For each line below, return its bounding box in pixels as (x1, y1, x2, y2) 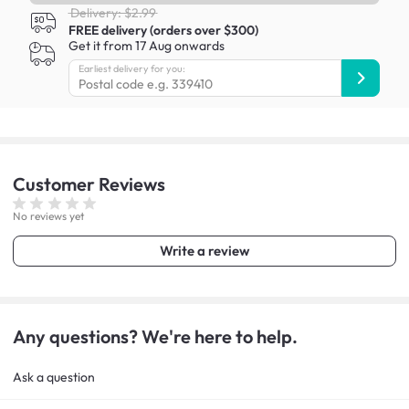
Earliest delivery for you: (79, 62, 186, 76)
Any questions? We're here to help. (13, 325, 298, 349)
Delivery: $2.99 (69, 5, 156, 22)
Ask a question (13, 369, 95, 386)
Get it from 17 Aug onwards (68, 37, 225, 55)
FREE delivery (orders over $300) (68, 22, 258, 39)
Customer (13, 172, 99, 195)
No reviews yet (13, 209, 84, 224)
